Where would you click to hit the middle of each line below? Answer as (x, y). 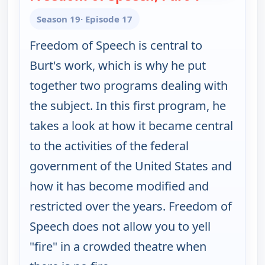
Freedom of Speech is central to (116, 46)
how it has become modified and (119, 186)
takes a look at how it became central (131, 126)
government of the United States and (131, 166)
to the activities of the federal (109, 146)
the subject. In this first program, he (128, 106)
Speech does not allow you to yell (120, 227)
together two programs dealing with (129, 86)
